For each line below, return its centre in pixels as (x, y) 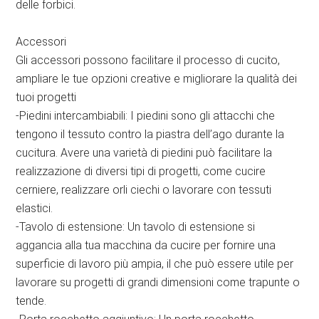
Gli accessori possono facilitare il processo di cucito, (148, 61)
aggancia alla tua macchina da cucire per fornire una (146, 246)
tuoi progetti (46, 98)
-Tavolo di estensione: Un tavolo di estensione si (136, 227)
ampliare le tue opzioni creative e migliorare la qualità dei (157, 79)
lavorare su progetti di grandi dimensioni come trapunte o (158, 283)
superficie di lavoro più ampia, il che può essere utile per (155, 264)
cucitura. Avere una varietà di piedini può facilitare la (144, 153)
